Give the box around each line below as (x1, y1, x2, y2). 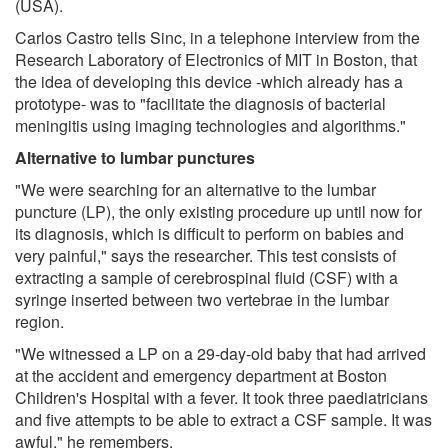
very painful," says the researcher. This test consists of (15, 243, 396, 267)
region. (15, 309, 64, 333)
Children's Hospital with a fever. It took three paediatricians (15, 385, 428, 409)
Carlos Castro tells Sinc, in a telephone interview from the (15, 25, 420, 49)
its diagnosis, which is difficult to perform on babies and (15, 221, 404, 245)
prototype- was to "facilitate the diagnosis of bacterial (15, 91, 386, 115)
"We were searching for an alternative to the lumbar (15, 177, 376, 201)
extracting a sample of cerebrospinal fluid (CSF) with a (15, 265, 398, 289)
